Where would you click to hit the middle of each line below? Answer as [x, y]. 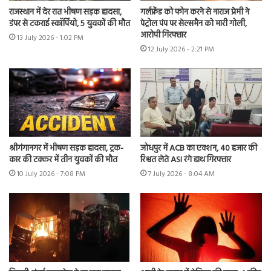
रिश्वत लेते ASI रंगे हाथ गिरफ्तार [186, 160]
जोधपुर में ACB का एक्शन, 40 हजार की [199, 149]
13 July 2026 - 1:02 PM [50, 38]
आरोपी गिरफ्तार [163, 35]
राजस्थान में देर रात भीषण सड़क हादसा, [65, 12]
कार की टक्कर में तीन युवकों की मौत [63, 160]
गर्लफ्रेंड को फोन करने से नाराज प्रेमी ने [195, 12]
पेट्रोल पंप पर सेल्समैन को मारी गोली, [194, 24]
